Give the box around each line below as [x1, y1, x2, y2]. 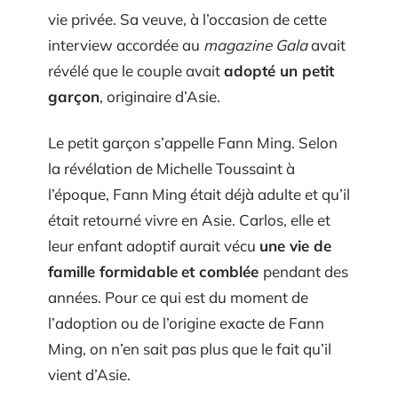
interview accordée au [48, 36, 203, 55]
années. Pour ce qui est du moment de [48, 287, 308, 306]
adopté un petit [224, 61, 334, 81]
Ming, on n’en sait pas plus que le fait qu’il [48, 338, 331, 358]
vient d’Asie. [48, 364, 131, 384]
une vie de [259, 235, 331, 255]
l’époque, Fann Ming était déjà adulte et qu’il [48, 184, 350, 203]
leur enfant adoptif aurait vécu [48, 235, 259, 255]
